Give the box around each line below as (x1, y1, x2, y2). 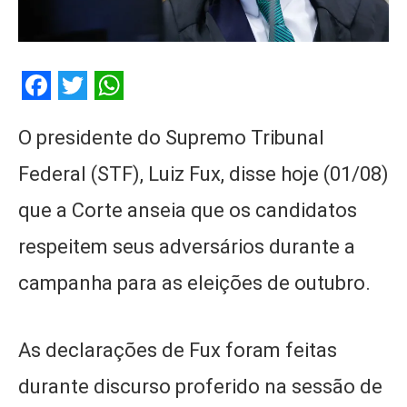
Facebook (22, 96, 143, 132)
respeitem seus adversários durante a (18, 235, 355, 259)
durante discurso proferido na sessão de (18, 374, 382, 398)
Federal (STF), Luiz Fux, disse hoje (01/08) (18, 163, 389, 186)
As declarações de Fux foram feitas (18, 338, 337, 362)
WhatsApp (94, 96, 225, 132)
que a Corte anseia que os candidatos (18, 199, 357, 223)
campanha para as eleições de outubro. (18, 272, 375, 295)
